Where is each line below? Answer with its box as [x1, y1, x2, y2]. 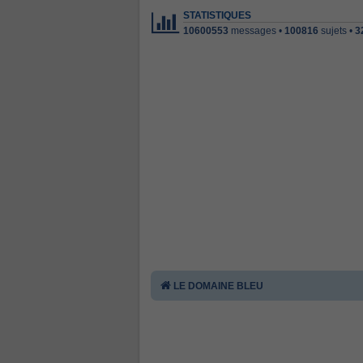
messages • [228, 25, 284, 36]
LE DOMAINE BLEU [173, 280, 263, 293]
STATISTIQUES [183, 11, 251, 20]
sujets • [318, 25, 355, 36]
